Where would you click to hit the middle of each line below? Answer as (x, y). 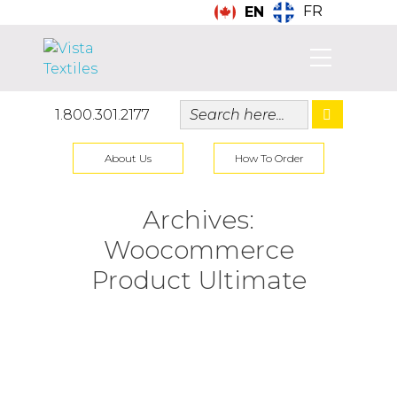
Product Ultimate (198, 280)
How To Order (269, 158)
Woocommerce (198, 250)
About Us (128, 158)
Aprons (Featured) (177, 359)
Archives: (198, 220)
